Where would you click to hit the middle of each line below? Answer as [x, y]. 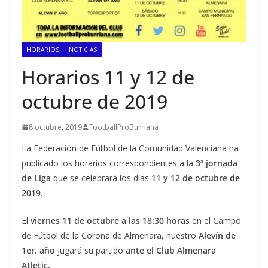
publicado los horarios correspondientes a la [109, 163]
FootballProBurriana [124, 127]
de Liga [36, 178]
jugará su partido [89, 251]
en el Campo [215, 221]
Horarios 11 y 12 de [108, 77]
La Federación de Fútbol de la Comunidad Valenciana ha [130, 148]
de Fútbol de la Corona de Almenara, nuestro [110, 236]
